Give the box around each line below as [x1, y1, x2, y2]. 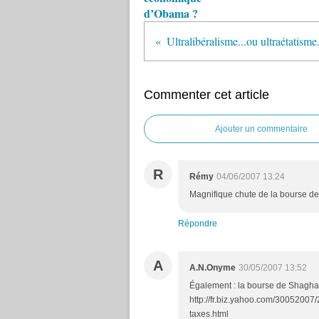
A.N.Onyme [189, 263, 236, 273]
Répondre [178, 219, 217, 229]
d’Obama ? [144, 5, 198, 21]
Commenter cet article [144, 88, 269, 102]
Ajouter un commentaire [215, 124, 308, 134]
